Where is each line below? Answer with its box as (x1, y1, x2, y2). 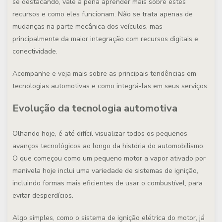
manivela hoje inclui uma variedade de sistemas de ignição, (12, 166, 198, 175)
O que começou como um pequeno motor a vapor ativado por (12, 154, 206, 163)
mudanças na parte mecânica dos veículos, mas (12, 22, 163, 31)
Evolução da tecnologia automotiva (12, 102, 177, 115)
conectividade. (12, 47, 57, 56)
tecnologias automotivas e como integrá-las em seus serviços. (12, 81, 209, 91)
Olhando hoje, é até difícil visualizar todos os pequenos (12, 129, 187, 138)
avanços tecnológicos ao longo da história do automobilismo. (12, 141, 205, 151)
